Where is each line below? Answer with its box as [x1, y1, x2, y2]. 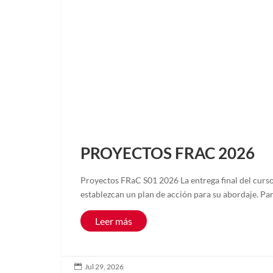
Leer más [94, 214, 132, 227]
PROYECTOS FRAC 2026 [80, 143, 255, 163]
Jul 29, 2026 [84, 261, 124, 271]
